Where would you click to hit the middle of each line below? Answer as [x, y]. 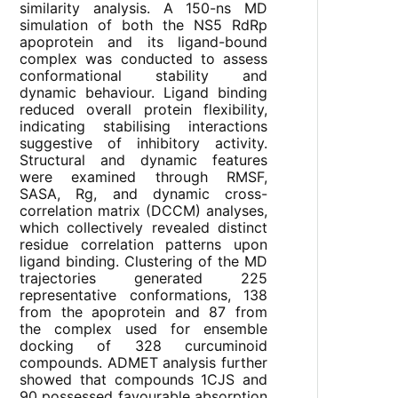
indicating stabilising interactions [143, 127]
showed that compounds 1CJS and [143, 380]
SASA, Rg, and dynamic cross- [143, 194]
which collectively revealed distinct [143, 228]
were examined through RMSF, [143, 177]
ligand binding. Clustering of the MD [143, 262]
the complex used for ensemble [143, 329]
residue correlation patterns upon [143, 245]
